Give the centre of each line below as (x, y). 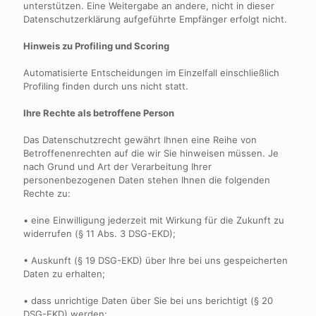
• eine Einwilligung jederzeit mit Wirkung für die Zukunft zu (154, 220)
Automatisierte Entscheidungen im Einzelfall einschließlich (151, 73)
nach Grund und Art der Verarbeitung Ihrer (117, 166)
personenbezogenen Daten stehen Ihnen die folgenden (147, 180)
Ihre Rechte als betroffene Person (99, 113)
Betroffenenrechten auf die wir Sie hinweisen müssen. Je (151, 153)
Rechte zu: (47, 193)
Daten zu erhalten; (64, 274)
